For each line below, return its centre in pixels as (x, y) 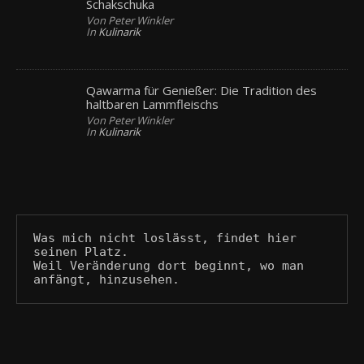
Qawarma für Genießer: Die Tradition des (202, 90)
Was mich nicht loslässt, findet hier (165, 238)
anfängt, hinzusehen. (106, 279)
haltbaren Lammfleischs (153, 104)
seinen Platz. (81, 251)
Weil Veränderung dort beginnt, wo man (169, 265)
